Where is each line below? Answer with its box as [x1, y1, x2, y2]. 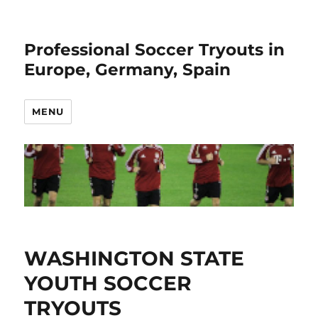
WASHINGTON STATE [24, 246, 245, 271]
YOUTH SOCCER [24, 271, 192, 296]
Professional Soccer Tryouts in [24, 40, 285, 60]
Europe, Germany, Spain [24, 60, 231, 79]
